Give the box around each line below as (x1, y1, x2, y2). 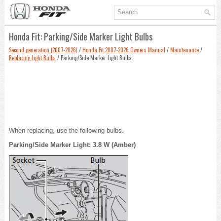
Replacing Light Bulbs (8, 53, 56, 62)
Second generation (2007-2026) (8, 45, 77, 54)
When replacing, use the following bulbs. (8, 126, 124, 134)
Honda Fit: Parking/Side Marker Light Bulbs (8, 30, 152, 43)
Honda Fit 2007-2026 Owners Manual (82, 45, 165, 54)
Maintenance (170, 45, 199, 54)
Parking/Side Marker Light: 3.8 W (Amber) (8, 141, 136, 148)
